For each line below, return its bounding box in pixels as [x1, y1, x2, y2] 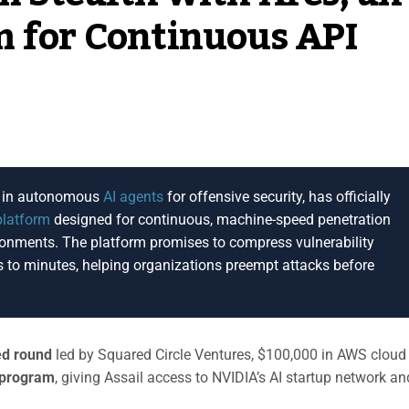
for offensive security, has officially [163, 187, 391, 205]
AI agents [103, 187, 163, 205]
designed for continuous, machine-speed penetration [50, 210, 391, 228]
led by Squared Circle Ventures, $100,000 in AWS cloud [52, 345, 406, 363]
